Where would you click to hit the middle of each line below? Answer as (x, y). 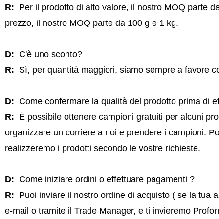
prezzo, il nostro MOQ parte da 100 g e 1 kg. (91, 23)
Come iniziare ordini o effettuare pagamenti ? (105, 179)
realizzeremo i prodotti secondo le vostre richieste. (102, 148)
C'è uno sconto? (49, 54)
